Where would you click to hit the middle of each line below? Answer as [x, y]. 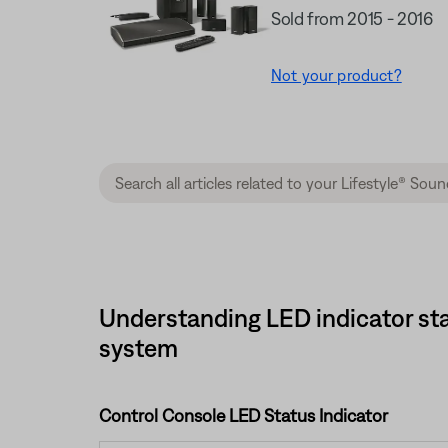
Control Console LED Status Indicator [243, 415]
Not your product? [336, 75]
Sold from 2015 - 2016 [352, 19]
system [138, 347]
